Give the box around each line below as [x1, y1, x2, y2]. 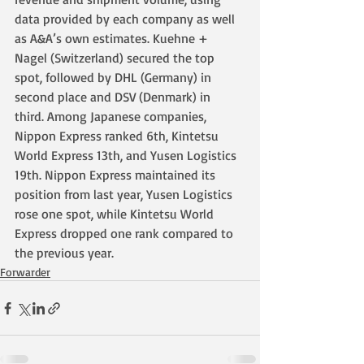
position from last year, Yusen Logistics [15, 186, 236, 202]
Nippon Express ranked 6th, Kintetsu [15, 128, 222, 144]
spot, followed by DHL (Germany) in [15, 69, 214, 85]
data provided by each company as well [15, 11, 238, 27]
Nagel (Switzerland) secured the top [15, 50, 218, 66]
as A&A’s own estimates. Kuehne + [15, 30, 211, 46]
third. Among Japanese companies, [15, 108, 210, 124]
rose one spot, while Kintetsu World [15, 206, 217, 222]
